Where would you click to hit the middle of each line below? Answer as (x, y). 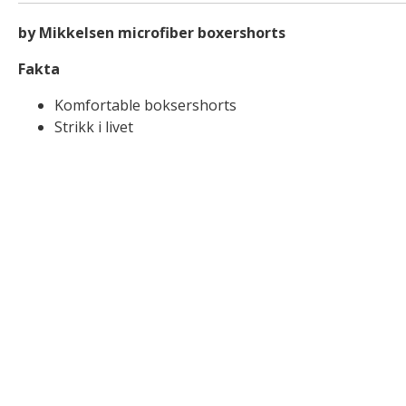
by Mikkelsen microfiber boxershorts (152, 33)
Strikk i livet (94, 127)
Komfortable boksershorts (145, 105)
